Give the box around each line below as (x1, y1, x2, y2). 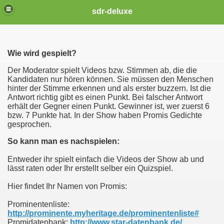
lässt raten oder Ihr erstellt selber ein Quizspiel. (7, 164, 173, 172)
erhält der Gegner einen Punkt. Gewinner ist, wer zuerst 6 (7, 102, 209, 110)
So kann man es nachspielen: (7, 137, 119, 145)
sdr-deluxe (91, 6, 132, 15)
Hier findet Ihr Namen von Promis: (7, 182, 127, 190)
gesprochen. (7, 120, 51, 128)
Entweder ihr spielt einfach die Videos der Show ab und (7, 155, 204, 163)
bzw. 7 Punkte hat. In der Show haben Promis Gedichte (7, 111, 202, 119)
